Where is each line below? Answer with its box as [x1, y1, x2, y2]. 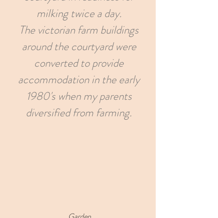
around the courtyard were [21, 38, 136, 54]
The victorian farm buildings [19, 22, 139, 38]
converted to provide [34, 55, 124, 71]
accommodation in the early [18, 72, 140, 88]
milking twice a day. [36, 5, 122, 21]
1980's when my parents [26, 88, 132, 104]
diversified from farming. [26, 105, 132, 121]
